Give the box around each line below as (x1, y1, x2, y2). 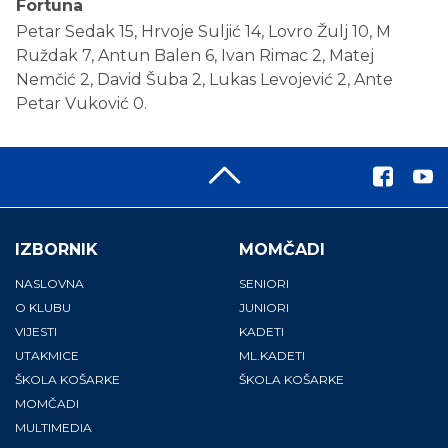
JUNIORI (239, 300, 289, 315)
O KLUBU (15, 300, 71, 315)
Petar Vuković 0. (16, 94, 147, 113)
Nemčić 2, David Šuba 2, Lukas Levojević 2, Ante (16, 70, 393, 89)
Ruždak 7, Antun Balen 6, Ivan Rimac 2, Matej (16, 46, 374, 65)
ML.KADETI (239, 348, 305, 363)
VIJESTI (15, 324, 57, 339)
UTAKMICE (15, 348, 79, 363)
